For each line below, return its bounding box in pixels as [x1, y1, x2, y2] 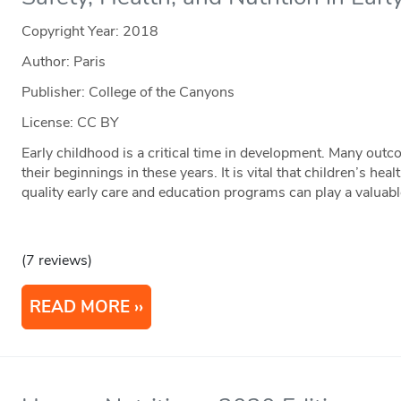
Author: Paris [21, 52, 107, 73]
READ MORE [30, 295, 131, 320]
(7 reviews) [21, 251, 93, 271]
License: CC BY [21, 113, 120, 133]
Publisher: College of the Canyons [21, 82, 235, 103]
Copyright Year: [21, 21, 124, 42]
